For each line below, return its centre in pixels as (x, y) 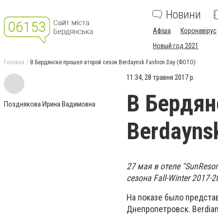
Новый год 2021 (176, 46)
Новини (183, 15)
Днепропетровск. (159, 209)
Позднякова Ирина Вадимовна (50, 104)
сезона (140, 178)
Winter (179, 178)
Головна (14, 62)
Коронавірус (199, 31)
